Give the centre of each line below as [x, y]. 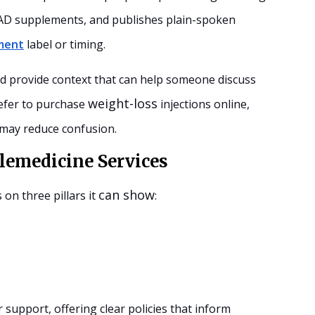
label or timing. [65, 44]
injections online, [204, 104]
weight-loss [123, 103]
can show [127, 194]
